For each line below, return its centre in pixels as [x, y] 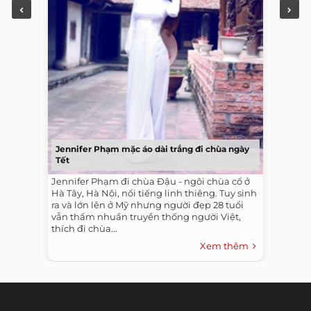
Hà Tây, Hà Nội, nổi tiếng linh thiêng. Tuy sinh [154, 193]
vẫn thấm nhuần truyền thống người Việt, [146, 216]
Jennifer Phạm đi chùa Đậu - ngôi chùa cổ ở [151, 181]
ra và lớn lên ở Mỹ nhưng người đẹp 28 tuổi [148, 204]
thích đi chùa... [84, 228]
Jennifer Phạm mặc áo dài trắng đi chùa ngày [152, 149]
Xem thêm [226, 245]
